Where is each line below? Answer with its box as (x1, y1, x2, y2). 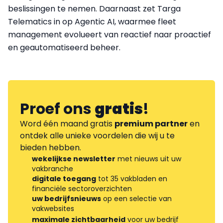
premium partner (114, 118, 188, 130)
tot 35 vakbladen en (96, 174, 167, 184)
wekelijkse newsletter (32, 154, 115, 164)
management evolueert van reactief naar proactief (8, 29, 211, 41)
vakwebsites (32, 204, 74, 214)
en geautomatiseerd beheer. (8, 42, 120, 54)
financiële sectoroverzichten (32, 184, 132, 194)
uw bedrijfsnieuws (32, 194, 101, 204)
